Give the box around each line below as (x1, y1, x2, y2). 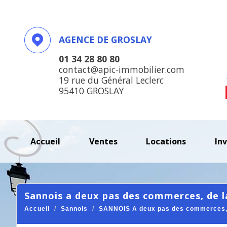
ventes (94, 136, 118, 147)
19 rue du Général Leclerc (59, 74, 164, 86)
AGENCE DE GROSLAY (59, 33, 152, 46)
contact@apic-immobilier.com (59, 63, 184, 75)
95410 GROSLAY (59, 85, 124, 97)
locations (150, 136, 186, 147)
